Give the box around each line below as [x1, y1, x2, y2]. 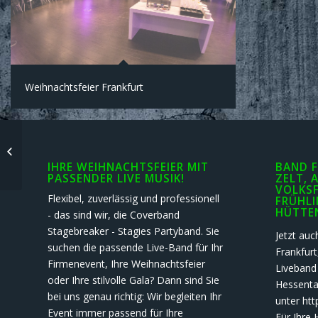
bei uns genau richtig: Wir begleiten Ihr [48, 290, 221, 304]
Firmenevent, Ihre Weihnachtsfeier [48, 257, 205, 271]
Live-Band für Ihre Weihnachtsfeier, [25, 128, 177, 142]
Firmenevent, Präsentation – [25, 143, 146, 157]
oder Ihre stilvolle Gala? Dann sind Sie [48, 273, 219, 287]
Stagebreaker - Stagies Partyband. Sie [48, 224, 219, 238]
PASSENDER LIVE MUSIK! [48, 171, 185, 187]
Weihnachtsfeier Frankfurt [25, 80, 143, 94]
